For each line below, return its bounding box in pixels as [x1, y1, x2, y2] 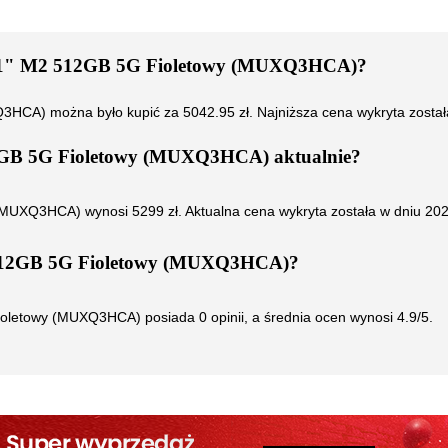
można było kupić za [46, 104, 183, 121]
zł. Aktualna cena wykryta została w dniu [164, 202, 425, 219]
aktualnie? [269, 146, 361, 168]
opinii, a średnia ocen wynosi [207, 308, 397, 325]
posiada [141, 308, 199, 325]
